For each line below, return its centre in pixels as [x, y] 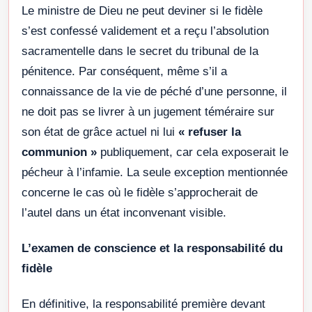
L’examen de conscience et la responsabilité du [152, 248]
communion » [59, 152]
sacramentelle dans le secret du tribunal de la [140, 51]
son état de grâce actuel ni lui [100, 132]
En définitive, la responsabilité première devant [143, 304]
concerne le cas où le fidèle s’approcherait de [140, 192]
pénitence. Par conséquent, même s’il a [124, 71]
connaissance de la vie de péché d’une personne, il [154, 91]
